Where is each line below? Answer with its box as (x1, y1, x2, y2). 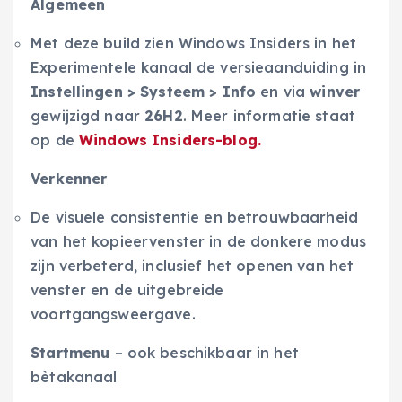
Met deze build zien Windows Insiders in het (31, 34, 357, 53)
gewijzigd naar (31, 107, 145, 126)
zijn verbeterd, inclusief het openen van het (31, 257, 354, 275)
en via (256, 83, 310, 101)
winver (310, 83, 361, 101)
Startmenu (31, 344, 110, 363)
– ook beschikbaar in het (109, 344, 299, 363)
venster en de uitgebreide (31, 281, 224, 300)
